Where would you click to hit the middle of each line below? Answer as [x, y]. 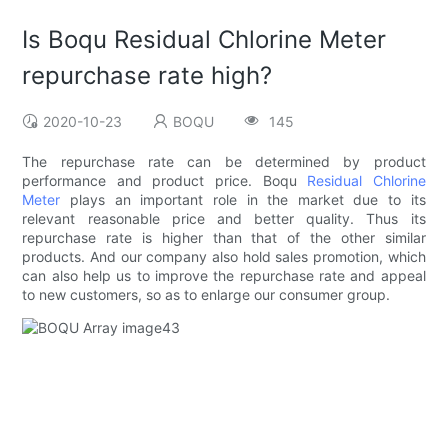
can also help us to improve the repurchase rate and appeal [224, 276]
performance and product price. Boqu [165, 181]
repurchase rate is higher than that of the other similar [224, 238]
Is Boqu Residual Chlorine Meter [204, 40]
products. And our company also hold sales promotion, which [224, 257]
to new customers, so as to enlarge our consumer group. [206, 295]
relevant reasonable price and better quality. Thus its [224, 219]
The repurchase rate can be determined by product [224, 162]
